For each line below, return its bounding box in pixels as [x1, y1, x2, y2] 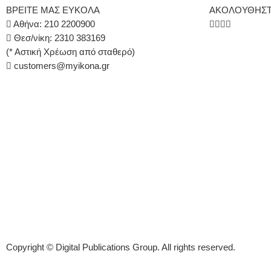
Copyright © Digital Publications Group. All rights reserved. [6, 242, 235, 252]
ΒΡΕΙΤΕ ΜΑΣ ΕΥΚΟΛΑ [6, 5, 100, 15]
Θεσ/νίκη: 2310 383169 [11, 33, 105, 43]
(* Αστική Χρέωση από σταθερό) [6, 47, 135, 57]
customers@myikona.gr [14, 60, 109, 71]
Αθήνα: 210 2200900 [11, 19, 95, 29]
